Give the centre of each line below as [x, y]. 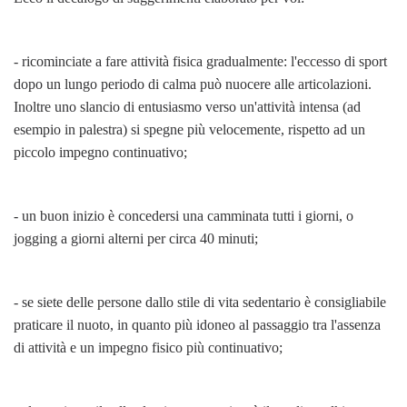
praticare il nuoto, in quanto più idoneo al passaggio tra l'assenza [197, 324]
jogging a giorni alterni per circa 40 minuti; [136, 238]
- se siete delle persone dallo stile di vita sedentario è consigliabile [200, 302]
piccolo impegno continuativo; [100, 152]
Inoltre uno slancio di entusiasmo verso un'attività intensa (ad [187, 106]
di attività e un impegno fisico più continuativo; [148, 347]
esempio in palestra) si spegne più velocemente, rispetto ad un [189, 129]
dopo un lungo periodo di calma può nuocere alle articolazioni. [193, 84]
